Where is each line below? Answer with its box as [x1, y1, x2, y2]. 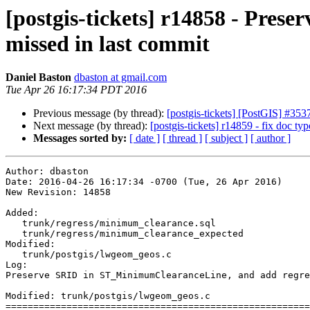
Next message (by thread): [33, 120, 150, 132]
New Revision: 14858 [6, 187, 111, 198]
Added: [6, 208, 39, 219]
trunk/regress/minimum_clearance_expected [6, 228, 22, 239]
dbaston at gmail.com [74, 71, 167, 84]
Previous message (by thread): [33, 107, 167, 120]
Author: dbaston [6, 166, 89, 177]
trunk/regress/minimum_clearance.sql [6, 218, 22, 229]
